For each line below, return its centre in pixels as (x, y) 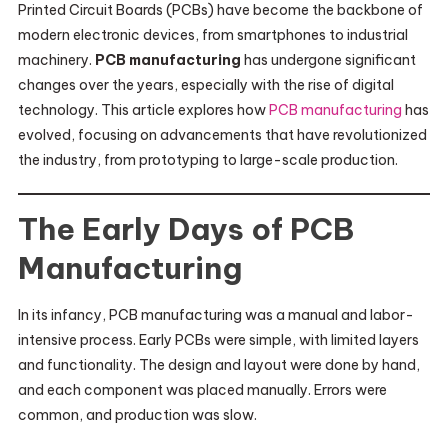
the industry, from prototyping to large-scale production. (207, 160)
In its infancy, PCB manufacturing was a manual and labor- (215, 315)
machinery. (56, 60)
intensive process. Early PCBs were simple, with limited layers (218, 340)
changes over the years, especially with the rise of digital (205, 85)
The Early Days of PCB (185, 229)
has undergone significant (328, 60)
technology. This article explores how (143, 110)
